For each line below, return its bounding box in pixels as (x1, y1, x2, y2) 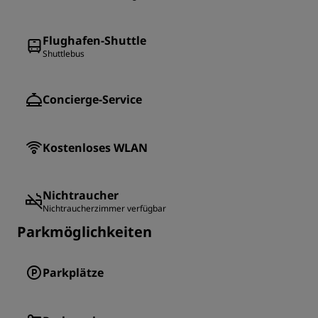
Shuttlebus (43, 48, 84, 60)
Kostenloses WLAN (43, 140, 148, 156)
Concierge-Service (43, 92, 142, 108)
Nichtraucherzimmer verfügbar (43, 202, 166, 215)
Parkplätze (43, 265, 104, 281)
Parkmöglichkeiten (17, 222, 152, 242)
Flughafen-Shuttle (43, 33, 146, 49)
